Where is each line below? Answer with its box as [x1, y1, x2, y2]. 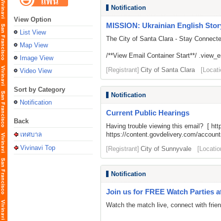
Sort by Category [14, 86, 65, 93]
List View [20, 29, 46, 36]
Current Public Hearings [106, 109, 189, 117]
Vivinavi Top [20, 144, 55, 151]
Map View [20, 41, 48, 49]
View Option [14, 16, 51, 23]
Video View [20, 67, 52, 74]
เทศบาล [20, 131, 42, 138]
